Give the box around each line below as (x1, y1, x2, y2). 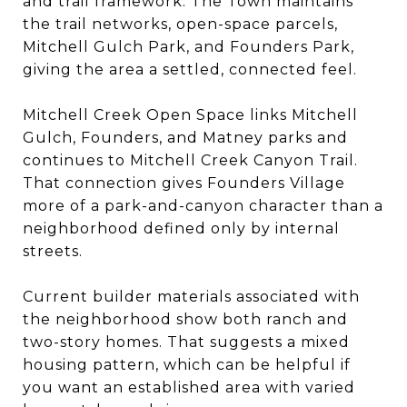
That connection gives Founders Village (23, 174, 345, 192)
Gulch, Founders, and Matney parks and (23, 128, 348, 146)
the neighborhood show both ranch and (23, 310, 348, 328)
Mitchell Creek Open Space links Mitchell (23, 105, 358, 124)
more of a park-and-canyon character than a (23, 196, 383, 214)
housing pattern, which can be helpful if (23, 355, 351, 373)
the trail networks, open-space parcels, (23, 15, 338, 33)
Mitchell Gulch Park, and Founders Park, (23, 37, 354, 55)
